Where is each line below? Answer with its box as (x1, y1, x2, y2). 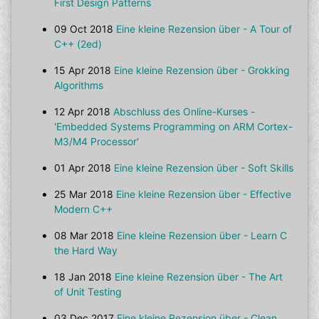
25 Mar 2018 (54, 188, 113, 200)
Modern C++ (54, 203, 113, 215)
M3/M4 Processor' (54, 135, 139, 147)
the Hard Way (54, 244, 117, 256)
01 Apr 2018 (54, 162, 111, 174)
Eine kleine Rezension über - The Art (115, 271, 283, 283)
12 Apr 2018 (54, 105, 110, 117)
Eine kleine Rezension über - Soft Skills (114, 162, 293, 174)
